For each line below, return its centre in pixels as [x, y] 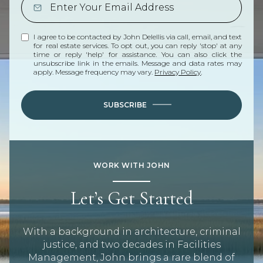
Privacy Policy [178, 72]
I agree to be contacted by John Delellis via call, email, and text [138, 36]
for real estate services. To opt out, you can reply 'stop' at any [138, 45]
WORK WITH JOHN [131, 165]
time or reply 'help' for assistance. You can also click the [138, 54]
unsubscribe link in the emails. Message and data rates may [138, 63]
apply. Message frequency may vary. [94, 72]
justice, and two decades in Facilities [131, 245]
